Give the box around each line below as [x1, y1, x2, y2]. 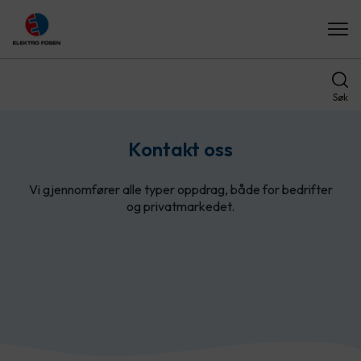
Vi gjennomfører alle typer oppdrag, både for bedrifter [28, 181, 333, 197]
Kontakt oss [128, 137, 233, 161]
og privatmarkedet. [127, 198, 234, 214]
